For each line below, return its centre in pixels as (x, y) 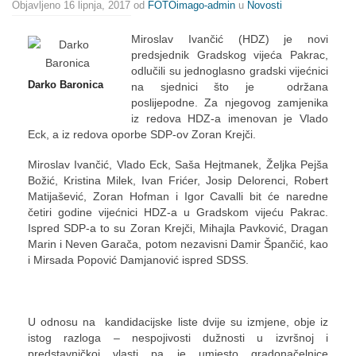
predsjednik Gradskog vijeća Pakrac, (230, 55)
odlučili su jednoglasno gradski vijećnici (230, 71)
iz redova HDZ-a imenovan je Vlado (230, 118)
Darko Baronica (66, 85)
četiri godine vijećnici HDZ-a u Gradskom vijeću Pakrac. (178, 213)
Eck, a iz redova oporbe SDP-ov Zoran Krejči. (142, 134)
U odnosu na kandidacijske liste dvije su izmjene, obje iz (178, 322)
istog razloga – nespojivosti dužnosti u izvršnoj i (178, 338)
